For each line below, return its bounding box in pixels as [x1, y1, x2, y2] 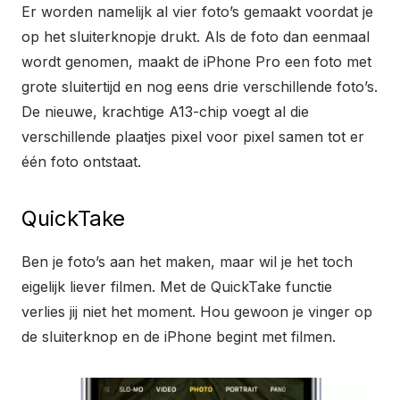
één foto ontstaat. [21, 153, 141, 171]
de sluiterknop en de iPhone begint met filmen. [21, 328, 336, 346]
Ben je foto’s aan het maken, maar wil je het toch [21, 253, 353, 271]
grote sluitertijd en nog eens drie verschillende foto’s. [21, 78, 378, 96]
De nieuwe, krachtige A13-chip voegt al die [21, 103, 309, 121]
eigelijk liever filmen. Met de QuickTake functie [21, 278, 332, 296]
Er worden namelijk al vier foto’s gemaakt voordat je [21, 3, 373, 21]
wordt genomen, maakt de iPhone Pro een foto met [21, 53, 371, 71]
